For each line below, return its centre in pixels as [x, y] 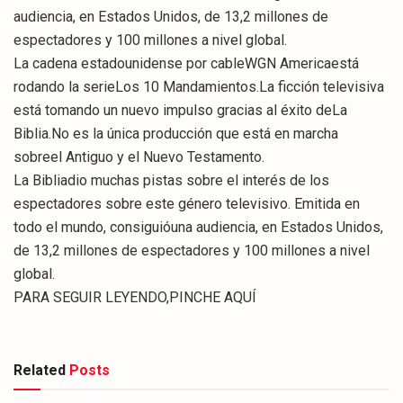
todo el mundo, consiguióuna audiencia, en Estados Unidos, [198, 228]
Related [40, 371]
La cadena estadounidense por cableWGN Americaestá [186, 64]
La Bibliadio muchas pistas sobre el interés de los [171, 181]
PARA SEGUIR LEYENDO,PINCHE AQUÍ [135, 298]
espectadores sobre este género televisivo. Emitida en [187, 204]
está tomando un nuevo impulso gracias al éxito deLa [180, 111]
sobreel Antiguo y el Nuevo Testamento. [139, 157]
